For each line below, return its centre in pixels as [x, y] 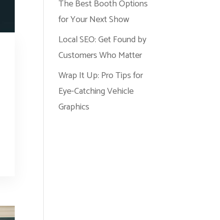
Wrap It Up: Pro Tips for [101, 76]
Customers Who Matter [100, 55]
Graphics [74, 107]
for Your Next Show [94, 20]
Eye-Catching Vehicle [96, 91]
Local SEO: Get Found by [103, 40]
